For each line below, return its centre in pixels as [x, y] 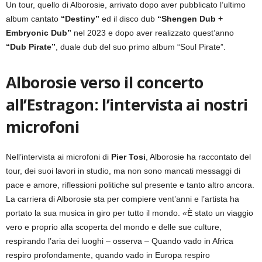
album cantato [32, 19]
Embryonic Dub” [40, 33]
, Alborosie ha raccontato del [198, 157]
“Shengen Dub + [190, 19]
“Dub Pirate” [31, 47]
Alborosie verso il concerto [105, 82]
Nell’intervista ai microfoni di [58, 157]
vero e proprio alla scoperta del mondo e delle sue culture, [114, 227]
